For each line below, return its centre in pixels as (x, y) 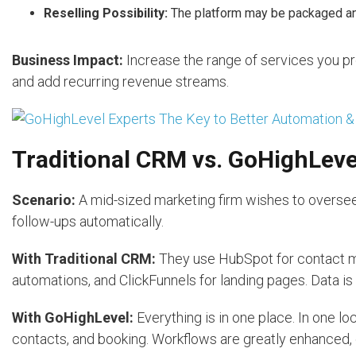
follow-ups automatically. (88, 222)
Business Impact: (68, 60)
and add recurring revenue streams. (120, 82)
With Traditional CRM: (84, 259)
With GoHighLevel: (73, 318)
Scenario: (44, 200)
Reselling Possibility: (106, 14)
